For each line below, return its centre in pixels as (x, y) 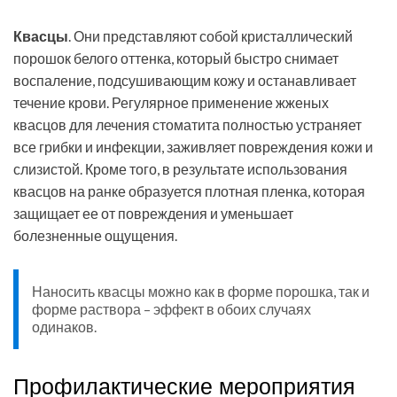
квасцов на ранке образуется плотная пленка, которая (189, 191)
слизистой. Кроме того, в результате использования (180, 169)
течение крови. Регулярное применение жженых (171, 103)
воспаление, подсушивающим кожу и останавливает (185, 81)
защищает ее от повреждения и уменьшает (153, 214)
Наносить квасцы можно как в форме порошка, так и (201, 292)
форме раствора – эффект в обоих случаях (171, 309)
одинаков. (64, 327)
